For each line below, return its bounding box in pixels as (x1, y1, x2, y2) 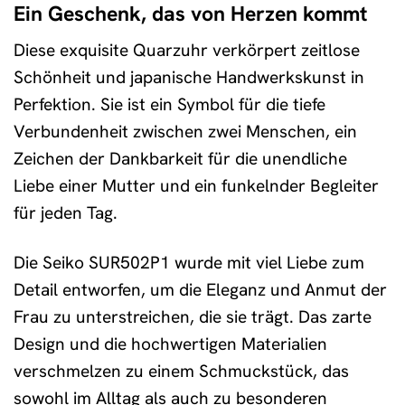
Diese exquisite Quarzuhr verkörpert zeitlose (14, 39, 360, 62)
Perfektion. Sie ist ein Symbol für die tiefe (14, 93, 325, 117)
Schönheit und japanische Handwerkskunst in (14, 66, 364, 89)
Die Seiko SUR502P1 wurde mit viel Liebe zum (14, 250, 364, 274)
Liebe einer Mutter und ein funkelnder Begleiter (14, 174, 379, 198)
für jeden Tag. (14, 202, 118, 225)
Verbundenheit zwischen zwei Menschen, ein (14, 120, 357, 144)
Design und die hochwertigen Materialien (14, 332, 327, 355)
